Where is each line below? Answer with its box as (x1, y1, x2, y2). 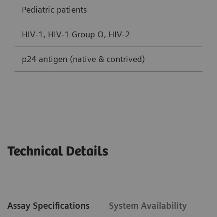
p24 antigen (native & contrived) (22, 54, 145, 64)
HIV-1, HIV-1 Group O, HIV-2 (22, 29, 130, 40)
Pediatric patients (22, 4, 87, 15)
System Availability (109, 200, 187, 211)
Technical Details (7, 143, 108, 159)
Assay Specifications (7, 200, 90, 211)
